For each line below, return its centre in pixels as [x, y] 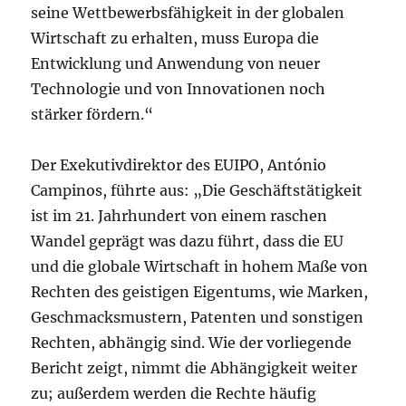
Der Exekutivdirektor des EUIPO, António [179, 165]
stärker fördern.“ [92, 114]
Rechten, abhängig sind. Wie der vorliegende [192, 343]
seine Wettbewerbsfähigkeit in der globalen [188, 13]
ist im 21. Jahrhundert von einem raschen [179, 216]
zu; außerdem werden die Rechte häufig [174, 393]
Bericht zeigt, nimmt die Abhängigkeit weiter [194, 368]
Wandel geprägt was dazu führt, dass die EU [188, 241]
